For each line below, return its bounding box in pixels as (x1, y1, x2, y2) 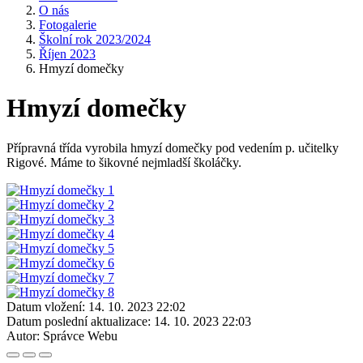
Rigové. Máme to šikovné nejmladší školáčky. (6, 155, 241, 169)
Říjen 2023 (39, 47, 96, 61)
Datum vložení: (6, 299, 85, 314)
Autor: (6, 328, 40, 343)
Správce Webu (43, 328, 117, 343)
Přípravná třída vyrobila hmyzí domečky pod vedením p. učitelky (6, 140, 339, 155)
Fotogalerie (39, 18, 96, 32)
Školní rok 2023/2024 (39, 32, 151, 46)
